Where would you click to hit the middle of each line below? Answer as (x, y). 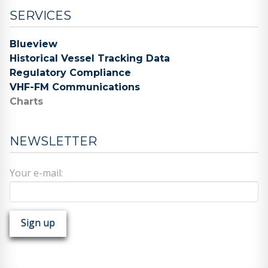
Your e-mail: (36, 173)
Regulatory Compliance (70, 73)
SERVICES (40, 16)
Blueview (33, 44)
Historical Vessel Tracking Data (90, 59)
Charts (26, 102)
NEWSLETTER (53, 141)
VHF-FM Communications (75, 87)
